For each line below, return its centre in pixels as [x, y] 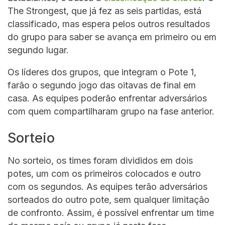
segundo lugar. [38, 50]
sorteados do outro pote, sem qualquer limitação [108, 199]
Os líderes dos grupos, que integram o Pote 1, [102, 72]
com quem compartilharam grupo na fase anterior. [111, 111]
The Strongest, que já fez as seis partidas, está [104, 11]
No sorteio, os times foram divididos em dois [100, 160]
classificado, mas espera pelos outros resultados [109, 24]
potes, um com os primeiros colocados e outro [104, 173]
